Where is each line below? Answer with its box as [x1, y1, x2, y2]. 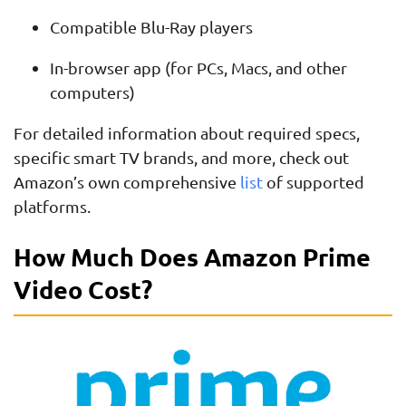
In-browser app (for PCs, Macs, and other [50, 57, 347, 77]
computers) [50, 82, 135, 101]
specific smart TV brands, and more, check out [14, 147, 349, 167]
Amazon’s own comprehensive [14, 171, 240, 191]
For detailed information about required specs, [14, 122, 360, 142]
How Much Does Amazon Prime [14, 240, 371, 272]
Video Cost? [14, 273, 152, 304]
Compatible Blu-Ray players [50, 16, 253, 36]
